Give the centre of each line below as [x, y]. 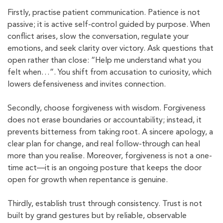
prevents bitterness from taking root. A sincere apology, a [110, 133]
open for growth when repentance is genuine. [88, 180]
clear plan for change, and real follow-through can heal [104, 145]
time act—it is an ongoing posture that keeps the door [105, 168]
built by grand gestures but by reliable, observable [97, 216]
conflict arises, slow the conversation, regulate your [98, 37]
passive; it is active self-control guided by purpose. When [109, 25]
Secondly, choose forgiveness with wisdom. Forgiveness [107, 109]
